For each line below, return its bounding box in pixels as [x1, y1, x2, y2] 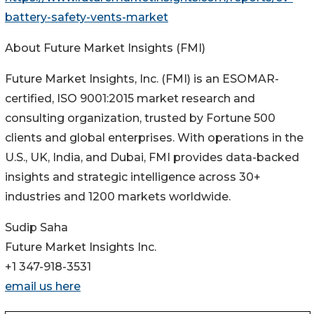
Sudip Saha [5, 221, 68, 235]
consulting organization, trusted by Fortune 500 [5, 111, 275, 125]
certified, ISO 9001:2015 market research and [5, 92, 255, 106]
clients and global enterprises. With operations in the [5, 131, 303, 145]
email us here [5, 280, 81, 294]
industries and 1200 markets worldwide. [5, 190, 231, 204]
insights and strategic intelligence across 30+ [5, 170, 261, 184]
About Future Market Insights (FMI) [5, 41, 205, 55]
